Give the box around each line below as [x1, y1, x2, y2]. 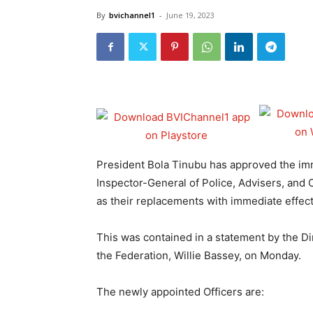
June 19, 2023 [166, 10, 214, 20]
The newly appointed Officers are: [96, 285, 264, 298]
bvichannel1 [109, 10, 155, 20]
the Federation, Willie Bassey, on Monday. [96, 249, 301, 262]
